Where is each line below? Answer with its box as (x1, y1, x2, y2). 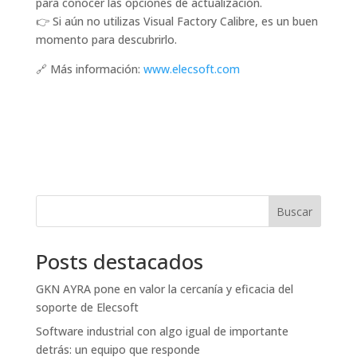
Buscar (277, 203, 313, 219)
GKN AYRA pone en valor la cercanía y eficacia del (35, 280, 293, 296)
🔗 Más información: (35, 61, 143, 76)
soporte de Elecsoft (35, 299, 139, 315)
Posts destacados (35, 246, 203, 276)
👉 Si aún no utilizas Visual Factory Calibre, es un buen (35, 13, 318, 29)
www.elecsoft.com (143, 61, 240, 76)
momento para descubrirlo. (35, 31, 177, 47)
